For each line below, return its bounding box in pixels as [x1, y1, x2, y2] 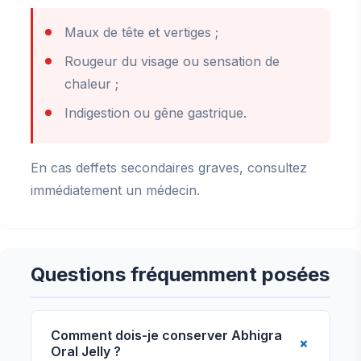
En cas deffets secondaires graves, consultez [31, 160, 307, 176]
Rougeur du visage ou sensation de [64, 53, 280, 69]
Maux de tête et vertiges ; [64, 24, 218, 40]
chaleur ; [64, 76, 118, 92]
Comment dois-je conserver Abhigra [51, 327, 282, 343]
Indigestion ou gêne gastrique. [64, 105, 247, 121]
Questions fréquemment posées [31, 263, 330, 286]
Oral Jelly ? [51, 343, 121, 359]
